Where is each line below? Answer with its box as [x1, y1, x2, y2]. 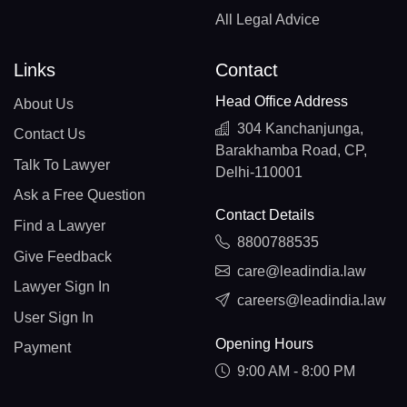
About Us [14, 95, 74, 112]
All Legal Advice [214, 12, 320, 28]
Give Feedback [14, 248, 112, 264]
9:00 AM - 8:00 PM [236, 363, 355, 379]
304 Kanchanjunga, [236, 120, 363, 136]
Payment [14, 340, 71, 356]
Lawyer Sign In [14, 279, 110, 295]
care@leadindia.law [236, 263, 366, 280]
